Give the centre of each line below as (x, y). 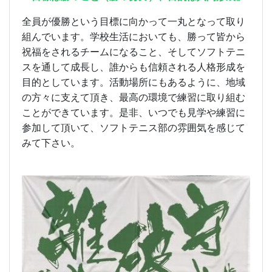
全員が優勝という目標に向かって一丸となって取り (134, 21)
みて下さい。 (51, 143)
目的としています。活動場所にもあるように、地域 (134, 82)
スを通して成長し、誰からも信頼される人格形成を (134, 67)
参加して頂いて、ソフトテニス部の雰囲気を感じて (134, 127)
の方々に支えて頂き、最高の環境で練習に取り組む (134, 97)
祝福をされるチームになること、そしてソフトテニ (134, 52)
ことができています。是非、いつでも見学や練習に (134, 112)
